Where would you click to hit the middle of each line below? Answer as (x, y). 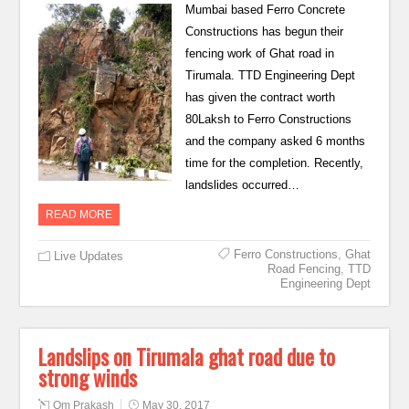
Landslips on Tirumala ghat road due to (187, 357)
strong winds (88, 378)
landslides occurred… (242, 185)
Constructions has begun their (264, 31)
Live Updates (89, 256)
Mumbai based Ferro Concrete (265, 10)
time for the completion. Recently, (274, 163)
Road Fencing (304, 269)
